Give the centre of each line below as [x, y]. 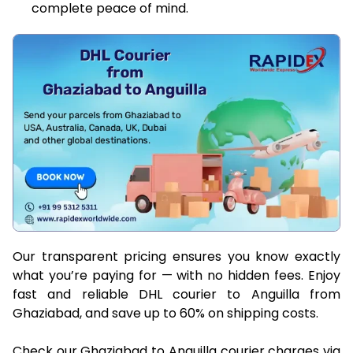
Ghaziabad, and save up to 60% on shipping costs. [165, 313]
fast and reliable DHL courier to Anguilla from [176, 294]
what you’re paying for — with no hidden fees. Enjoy [176, 275]
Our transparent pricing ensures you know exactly [176, 256]
